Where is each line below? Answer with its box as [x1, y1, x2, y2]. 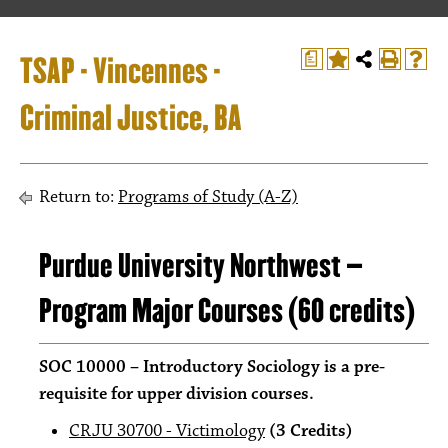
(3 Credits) [269, 420, 353, 442]
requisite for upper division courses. [39, 383, 314, 405]
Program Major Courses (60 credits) [39, 290, 415, 331]
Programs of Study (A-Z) [118, 186, 298, 208]
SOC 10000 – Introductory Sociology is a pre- [39, 356, 385, 378]
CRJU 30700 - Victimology [69, 420, 265, 442]
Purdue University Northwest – [39, 245, 363, 286]
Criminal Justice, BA [20, 96, 242, 140]
